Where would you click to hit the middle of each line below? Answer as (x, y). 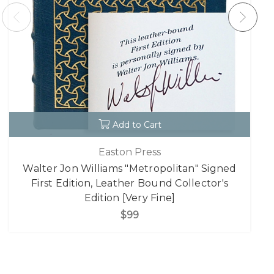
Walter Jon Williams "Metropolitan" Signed (130, 168)
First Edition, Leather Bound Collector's (130, 183)
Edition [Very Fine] (130, 198)
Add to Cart (137, 125)
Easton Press (130, 152)
